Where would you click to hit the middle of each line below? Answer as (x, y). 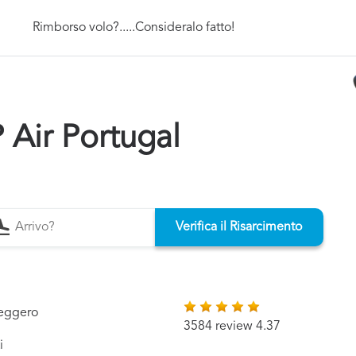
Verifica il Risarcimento (239, 227)
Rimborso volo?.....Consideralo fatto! (134, 27)
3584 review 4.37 (232, 327)
